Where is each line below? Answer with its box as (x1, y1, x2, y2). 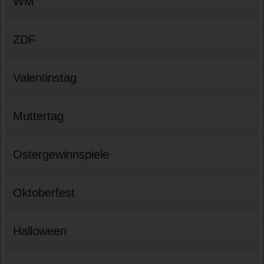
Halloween (13, 224, 67, 237)
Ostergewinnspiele (13, 147, 110, 161)
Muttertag (13, 109, 64, 123)
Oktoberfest (13, 186, 75, 199)
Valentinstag (13, 71, 77, 84)
